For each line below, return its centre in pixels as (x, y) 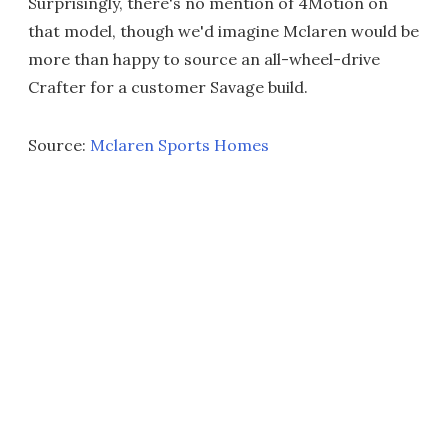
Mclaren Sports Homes (179, 144)
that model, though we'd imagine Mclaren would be (223, 30)
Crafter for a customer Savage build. (168, 86)
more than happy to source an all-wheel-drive (204, 58)
